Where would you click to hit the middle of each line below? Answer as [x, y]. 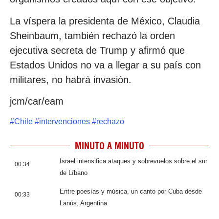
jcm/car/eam [37, 101]
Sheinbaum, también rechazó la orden [92, 35]
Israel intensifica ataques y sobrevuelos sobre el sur [133, 161]
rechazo [110, 121]
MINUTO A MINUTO [109, 146]
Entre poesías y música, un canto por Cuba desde [131, 191]
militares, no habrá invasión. [71, 79]
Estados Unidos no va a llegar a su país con [105, 65]
